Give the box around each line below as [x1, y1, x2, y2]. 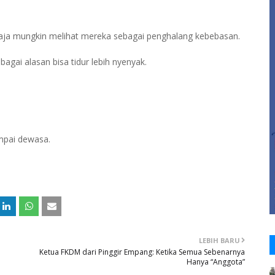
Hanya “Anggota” [187, 257, 245, 267]
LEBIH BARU [199, 236, 240, 245]
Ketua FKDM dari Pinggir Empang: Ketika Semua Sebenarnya [39, 247, 245, 257]
